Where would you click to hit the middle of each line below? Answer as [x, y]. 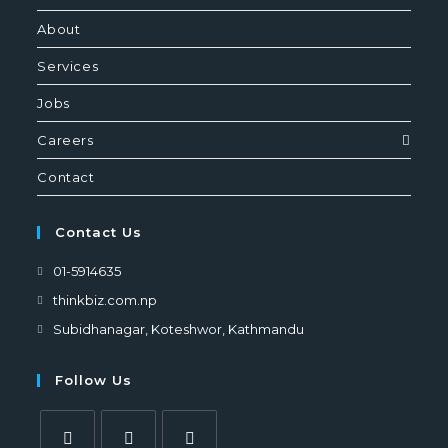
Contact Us [99, 232]
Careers [65, 140]
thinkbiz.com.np [105, 300]
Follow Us [94, 380]
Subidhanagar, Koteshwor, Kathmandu [179, 329]
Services [68, 66]
